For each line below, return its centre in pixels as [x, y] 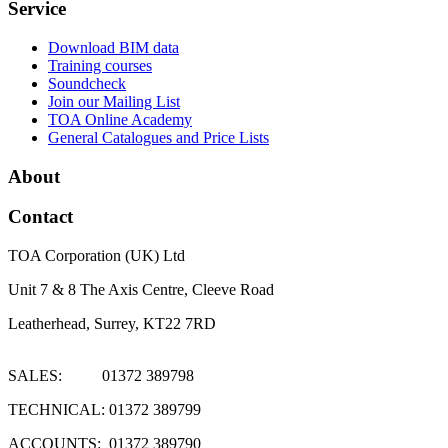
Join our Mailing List [114, 101]
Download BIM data [113, 47]
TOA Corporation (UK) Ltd [96, 255]
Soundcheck [87, 83]
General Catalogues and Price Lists [158, 137]
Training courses [100, 65]
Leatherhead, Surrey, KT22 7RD [112, 323]
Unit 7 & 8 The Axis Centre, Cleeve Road [141, 289]
